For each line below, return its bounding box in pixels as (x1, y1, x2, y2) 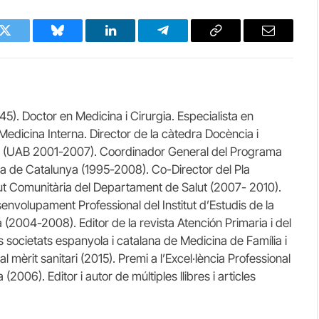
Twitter (4, 34, 41, 48)
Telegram (162, 34, 211, 48)
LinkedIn (109, 34, 157, 48)
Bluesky (56, 34, 99, 48)
